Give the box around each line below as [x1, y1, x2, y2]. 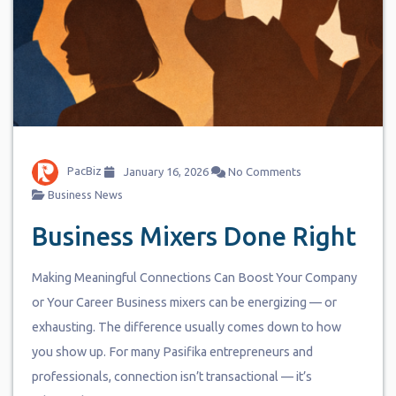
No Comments [225, 164, 301, 178]
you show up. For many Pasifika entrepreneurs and [31, 345, 313, 360]
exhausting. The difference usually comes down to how [31, 320, 341, 335]
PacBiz [66, 164, 102, 178]
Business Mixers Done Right [31, 222, 356, 251]
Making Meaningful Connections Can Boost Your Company [31, 270, 357, 286]
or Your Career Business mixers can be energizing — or [31, 295, 337, 310]
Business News [47, 188, 123, 202]
